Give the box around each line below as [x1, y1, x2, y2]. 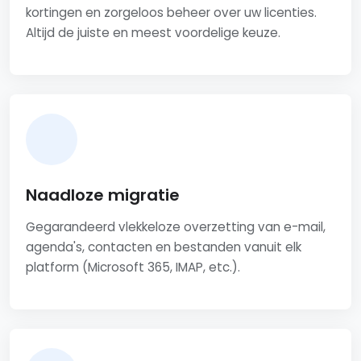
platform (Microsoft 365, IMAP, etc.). [26, 259, 240, 276]
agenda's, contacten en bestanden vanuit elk [26, 239, 301, 256]
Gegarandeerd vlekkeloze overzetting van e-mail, [26, 218, 326, 236]
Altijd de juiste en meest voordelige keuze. [26, 24, 280, 42]
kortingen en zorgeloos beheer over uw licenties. [26, 4, 317, 22]
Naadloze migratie [26, 184, 180, 207]
